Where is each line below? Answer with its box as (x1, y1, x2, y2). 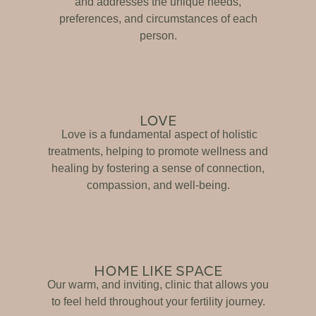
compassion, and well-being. (86, 179, 230, 192)
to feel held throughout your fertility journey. (51, 295, 265, 308)
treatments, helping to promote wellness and (48, 145, 268, 158)
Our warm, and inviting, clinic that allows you (47, 278, 269, 291)
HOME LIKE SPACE (94, 259, 222, 279)
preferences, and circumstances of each (59, 12, 257, 25)
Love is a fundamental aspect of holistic (59, 128, 257, 141)
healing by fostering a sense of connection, (51, 162, 265, 175)
